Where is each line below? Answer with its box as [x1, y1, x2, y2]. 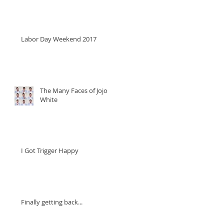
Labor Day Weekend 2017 [21, 34, 96, 43]
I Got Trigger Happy [21, 145, 78, 155]
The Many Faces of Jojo [40, 85, 107, 95]
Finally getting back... [21, 197, 82, 206]
